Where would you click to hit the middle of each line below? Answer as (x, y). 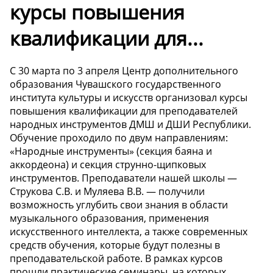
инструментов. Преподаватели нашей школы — (123, 178)
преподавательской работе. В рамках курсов (116, 259)
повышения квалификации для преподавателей (124, 111)
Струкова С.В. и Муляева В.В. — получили (107, 192)
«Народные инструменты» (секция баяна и (111, 151)
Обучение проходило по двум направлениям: (119, 138)
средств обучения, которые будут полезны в (115, 245)
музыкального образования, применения (109, 218)
